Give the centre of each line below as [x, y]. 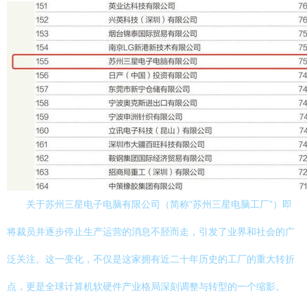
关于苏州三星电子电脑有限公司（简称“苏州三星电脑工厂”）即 [159, 204]
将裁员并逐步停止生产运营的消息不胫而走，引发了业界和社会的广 [151, 232]
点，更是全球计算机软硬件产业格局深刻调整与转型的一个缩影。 [146, 286]
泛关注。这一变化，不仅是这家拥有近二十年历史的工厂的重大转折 [151, 259]
